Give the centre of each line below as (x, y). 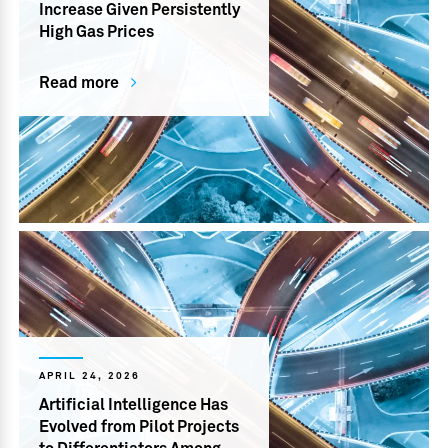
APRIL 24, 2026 (90, 376)
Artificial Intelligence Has (134, 405)
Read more (79, 83)
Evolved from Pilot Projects (139, 427)
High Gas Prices (97, 32)
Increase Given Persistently (140, 10)
